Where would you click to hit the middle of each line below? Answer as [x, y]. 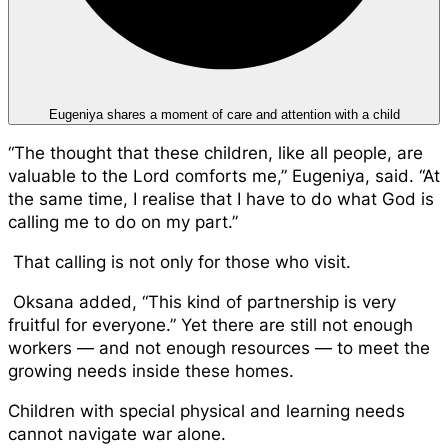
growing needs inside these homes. [151, 370]
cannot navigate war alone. [117, 433]
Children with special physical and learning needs [206, 410]
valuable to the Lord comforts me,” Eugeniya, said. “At [224, 175]
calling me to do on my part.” [123, 221]
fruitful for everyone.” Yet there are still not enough [210, 324]
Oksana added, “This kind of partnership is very [202, 301]
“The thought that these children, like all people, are [215, 152]
